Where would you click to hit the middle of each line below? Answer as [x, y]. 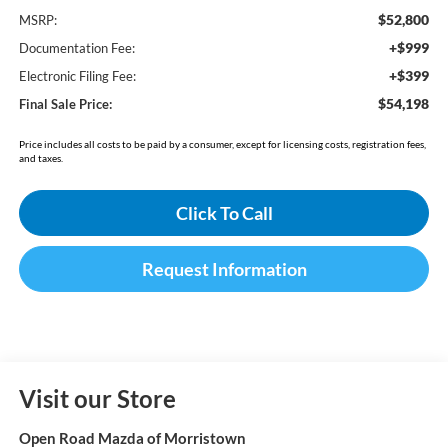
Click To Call [224, 213]
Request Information [224, 269]
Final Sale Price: [65, 104]
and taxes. [40, 158]
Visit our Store [97, 399]
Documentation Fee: [76, 48]
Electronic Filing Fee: [77, 76]
